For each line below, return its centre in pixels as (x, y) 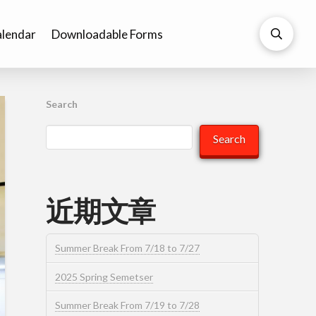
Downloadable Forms (107, 34)
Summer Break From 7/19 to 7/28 (128, 305)
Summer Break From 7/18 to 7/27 (128, 248)
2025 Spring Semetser (104, 276)
